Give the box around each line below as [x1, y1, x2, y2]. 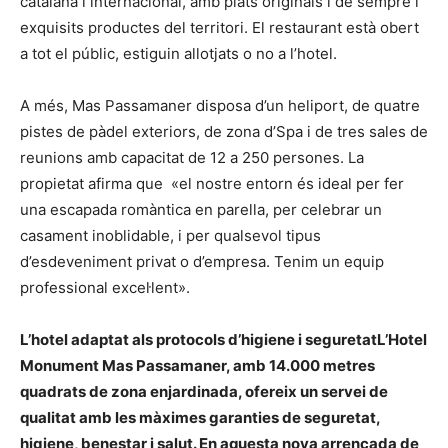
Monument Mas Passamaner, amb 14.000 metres [20, 356, 375, 376]
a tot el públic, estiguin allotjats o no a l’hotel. [20, 44, 337, 64]
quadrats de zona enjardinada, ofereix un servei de [20, 382, 388, 402]
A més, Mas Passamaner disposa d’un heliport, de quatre [20, 96, 420, 116]
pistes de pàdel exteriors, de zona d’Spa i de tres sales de [20, 122, 428, 142]
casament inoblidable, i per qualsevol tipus [20, 226, 321, 246]
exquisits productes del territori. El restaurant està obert [20, 18, 419, 38]
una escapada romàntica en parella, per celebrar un [20, 200, 382, 220]
